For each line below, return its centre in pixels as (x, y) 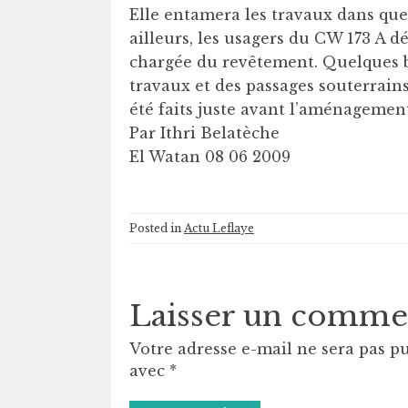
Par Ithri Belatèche (204, 133)
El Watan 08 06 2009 (210, 157)
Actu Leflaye (219, 228)
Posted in (157, 228)
